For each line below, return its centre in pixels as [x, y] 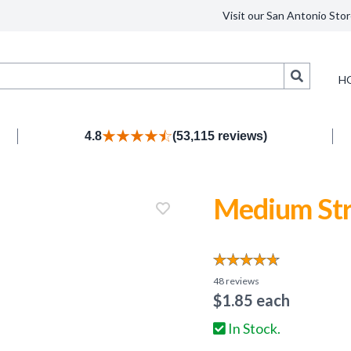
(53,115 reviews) [219, 136]
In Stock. [253, 329]
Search [320, 75]
